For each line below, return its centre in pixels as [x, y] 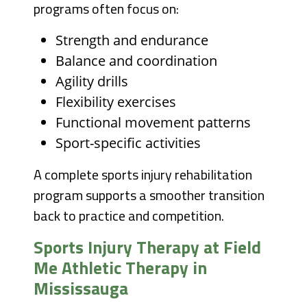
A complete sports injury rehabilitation [143, 175]
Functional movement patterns [153, 123]
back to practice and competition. [129, 216]
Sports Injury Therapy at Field [148, 247]
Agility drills [92, 82]
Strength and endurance [132, 40]
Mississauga [81, 288]
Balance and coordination [137, 61]
